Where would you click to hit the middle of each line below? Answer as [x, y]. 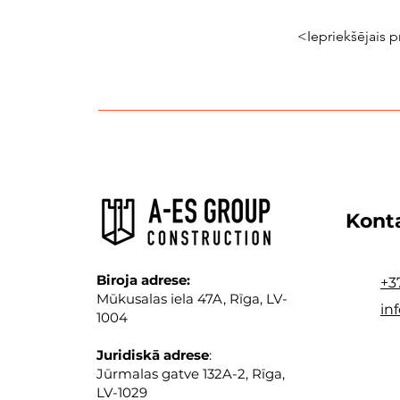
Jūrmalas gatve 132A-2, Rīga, [191, 374]
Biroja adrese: [143, 280]
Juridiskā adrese [153, 355]
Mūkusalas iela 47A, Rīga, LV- [192, 299]
